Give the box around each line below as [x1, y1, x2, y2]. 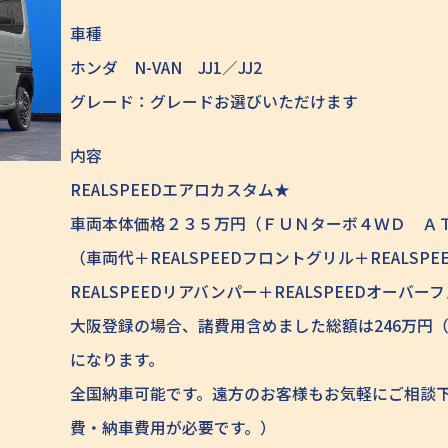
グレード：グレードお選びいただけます [70, 89, 359, 113]
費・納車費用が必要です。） [70, 415, 277, 439]
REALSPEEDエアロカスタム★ [70, 177, 291, 201]
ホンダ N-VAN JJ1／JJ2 [70, 55, 263, 79]
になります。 [70, 347, 165, 371]
